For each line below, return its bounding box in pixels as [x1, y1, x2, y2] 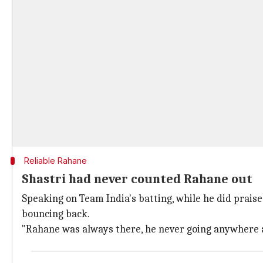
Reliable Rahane [23, 156, 87, 166]
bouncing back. [22, 208, 90, 220]
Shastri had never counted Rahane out [22, 171, 252, 187]
